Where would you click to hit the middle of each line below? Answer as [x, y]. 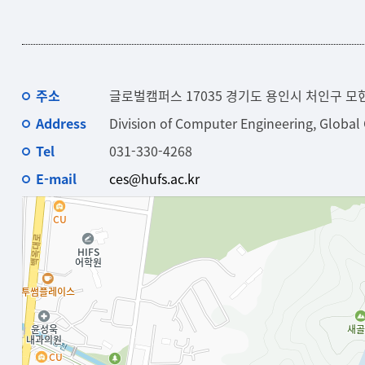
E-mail [56, 178]
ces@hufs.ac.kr [154, 178]
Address [61, 123]
